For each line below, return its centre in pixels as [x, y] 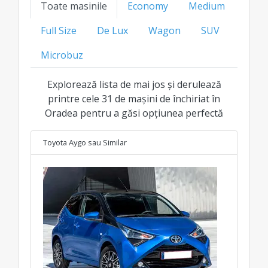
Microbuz [62, 55]
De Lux [112, 30]
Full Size [59, 30]
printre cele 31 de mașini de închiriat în [134, 98]
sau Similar [107, 142]
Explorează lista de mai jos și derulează [134, 84]
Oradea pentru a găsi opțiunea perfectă [134, 113]
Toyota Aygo [65, 142]
